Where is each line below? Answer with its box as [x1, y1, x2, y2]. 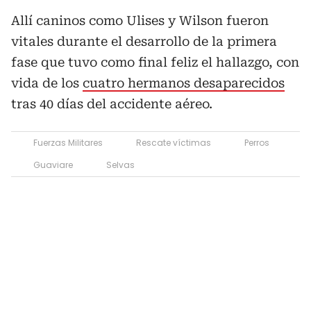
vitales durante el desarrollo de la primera [11, 34, 277, 49]
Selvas [106, 159, 135, 171]
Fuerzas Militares [33, 137, 103, 149]
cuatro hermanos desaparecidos [83, 76, 285, 90]
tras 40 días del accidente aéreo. [11, 96, 212, 111]
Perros [244, 137, 269, 149]
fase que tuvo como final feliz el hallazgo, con [11, 55, 299, 69]
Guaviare [33, 159, 73, 171]
